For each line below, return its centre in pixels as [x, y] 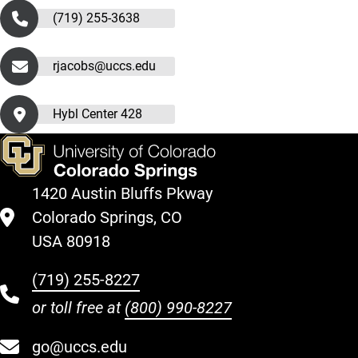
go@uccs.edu [80, 347]
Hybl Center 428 [98, 114]
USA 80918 [71, 241]
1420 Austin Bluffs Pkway [122, 193]
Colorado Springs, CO [107, 217]
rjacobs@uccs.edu [105, 66]
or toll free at [78, 308]
